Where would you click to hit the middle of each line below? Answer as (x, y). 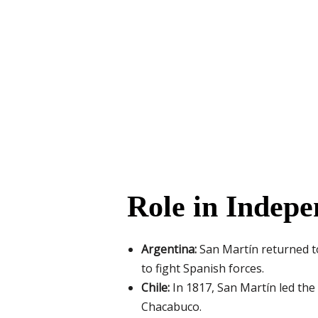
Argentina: (169, 250)
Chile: (155, 288)
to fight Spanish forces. (202, 269)
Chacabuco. (171, 307)
